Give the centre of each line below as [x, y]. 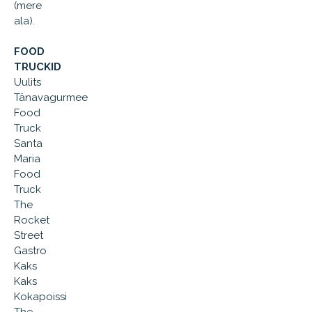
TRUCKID [38, 67]
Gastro [30, 251]
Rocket [32, 220]
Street [29, 235]
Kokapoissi [40, 297]
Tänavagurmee [51, 97]
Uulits [28, 82]
